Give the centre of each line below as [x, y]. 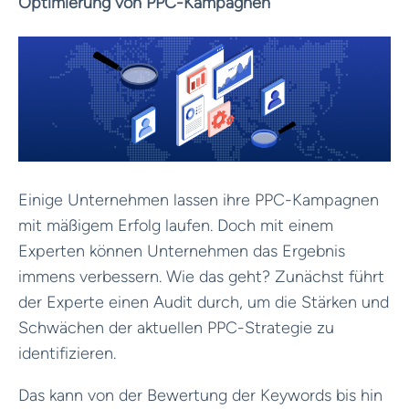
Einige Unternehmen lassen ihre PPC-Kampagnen [199, 199]
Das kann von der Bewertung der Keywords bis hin [200, 395]
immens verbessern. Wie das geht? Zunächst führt [201, 276]
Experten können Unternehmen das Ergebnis [182, 251]
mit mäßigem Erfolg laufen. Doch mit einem [176, 225]
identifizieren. [67, 353]
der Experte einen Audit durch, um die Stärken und [204, 302]
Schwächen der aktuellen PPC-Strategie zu [176, 327]
